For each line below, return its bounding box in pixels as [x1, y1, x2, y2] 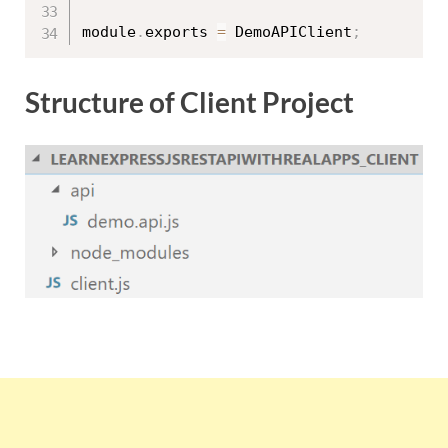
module [82, 23, 136, 42]
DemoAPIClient [226, 23, 352, 42]
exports [145, 23, 217, 42]
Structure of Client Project [25, 84, 354, 119]
